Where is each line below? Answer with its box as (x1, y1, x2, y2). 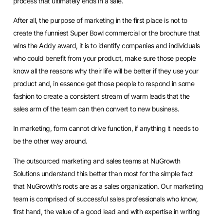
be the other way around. (13, 137, 88, 145)
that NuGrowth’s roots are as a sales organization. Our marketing (13, 182, 203, 190)
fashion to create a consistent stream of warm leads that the (13, 91, 190, 100)
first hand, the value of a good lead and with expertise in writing (13, 207, 200, 216)
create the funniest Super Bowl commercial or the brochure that (13, 28, 200, 37)
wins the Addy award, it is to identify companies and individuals (13, 41, 200, 50)
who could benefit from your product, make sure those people (13, 54, 196, 62)
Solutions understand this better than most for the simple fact (13, 169, 193, 178)
